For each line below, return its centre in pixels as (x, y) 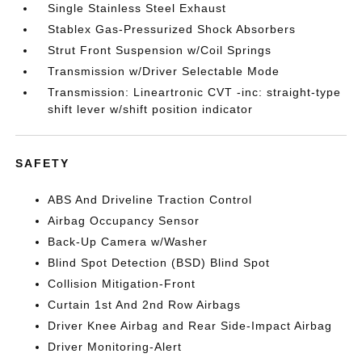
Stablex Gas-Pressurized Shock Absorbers (172, 29)
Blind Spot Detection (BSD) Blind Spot (159, 263)
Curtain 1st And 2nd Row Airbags (145, 305)
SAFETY (43, 163)
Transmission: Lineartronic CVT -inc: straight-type (195, 92)
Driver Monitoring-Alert (115, 347)
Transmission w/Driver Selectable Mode (164, 71)
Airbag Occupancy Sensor (124, 221)
